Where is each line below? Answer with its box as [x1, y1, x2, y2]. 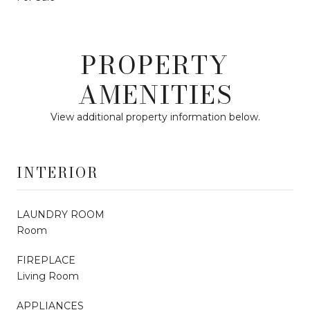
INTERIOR [17, 161, 98, 183]
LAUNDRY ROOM [17, 208, 104, 221]
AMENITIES [77, 75, 232, 113]
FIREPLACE [17, 253, 75, 266]
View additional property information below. [50, 110, 260, 123]
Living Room [17, 269, 79, 282]
